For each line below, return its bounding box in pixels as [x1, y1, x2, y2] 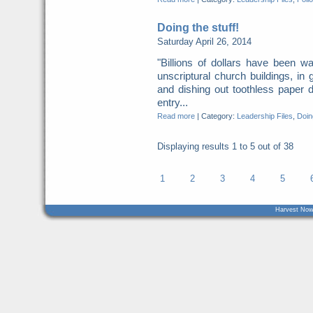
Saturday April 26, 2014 [156, 36, 252, 47]
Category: [201, 112, 237, 120]
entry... [156, 96, 188, 108]
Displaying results [156, 141, 232, 152]
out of [254, 141, 284, 152]
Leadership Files [236, 112, 293, 120]
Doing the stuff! [156, 21, 239, 34]
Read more [156, 112, 195, 120]
